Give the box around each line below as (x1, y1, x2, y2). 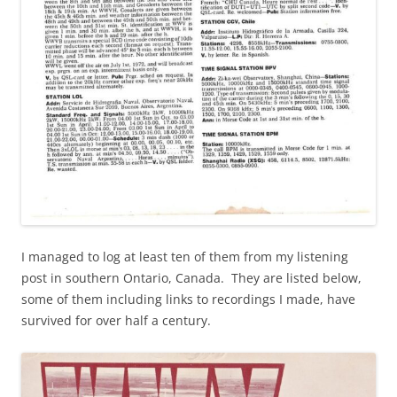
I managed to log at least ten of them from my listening (21, 248, 348, 266)
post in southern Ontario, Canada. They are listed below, (21, 269, 362, 287)
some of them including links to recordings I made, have (21, 291, 355, 308)
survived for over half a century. (21, 312, 211, 330)
